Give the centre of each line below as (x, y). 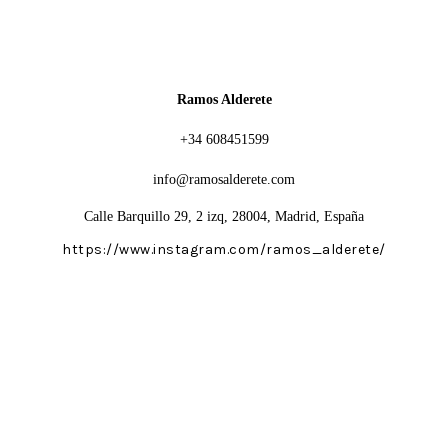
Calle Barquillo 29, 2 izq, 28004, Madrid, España (224, 216)
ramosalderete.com (242, 180)
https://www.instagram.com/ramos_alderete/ (224, 250)
